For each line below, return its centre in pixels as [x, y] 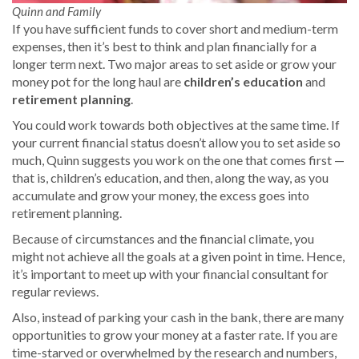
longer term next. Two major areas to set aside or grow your [174, 63]
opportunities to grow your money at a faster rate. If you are [175, 334]
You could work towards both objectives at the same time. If [176, 124]
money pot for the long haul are [98, 81]
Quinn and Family [56, 11]
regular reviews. [55, 291]
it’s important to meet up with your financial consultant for [170, 273]
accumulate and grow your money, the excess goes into [161, 195]
